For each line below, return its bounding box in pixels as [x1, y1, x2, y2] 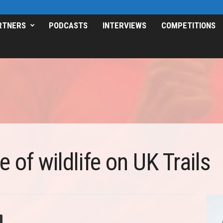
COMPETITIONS [161, 20, 216, 30]
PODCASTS [48, 20, 88, 30]
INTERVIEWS [102, 20, 146, 30]
